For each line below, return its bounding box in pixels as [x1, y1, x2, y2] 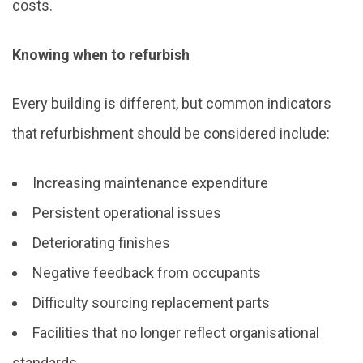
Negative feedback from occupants [32, 263, 261, 281]
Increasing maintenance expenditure [32, 173, 268, 191]
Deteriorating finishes [32, 233, 170, 251]
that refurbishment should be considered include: [12, 125, 330, 143]
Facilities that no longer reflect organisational [32, 323, 319, 341]
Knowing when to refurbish [12, 45, 190, 63]
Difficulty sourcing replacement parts [32, 293, 270, 311]
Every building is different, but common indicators [12, 95, 331, 113]
